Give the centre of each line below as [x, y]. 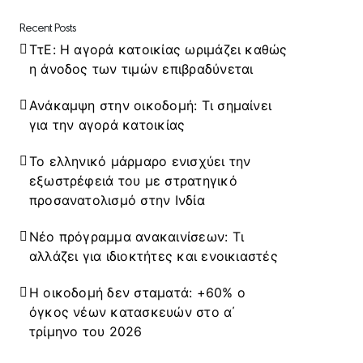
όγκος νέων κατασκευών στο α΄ [132, 312]
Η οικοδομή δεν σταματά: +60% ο [137, 293]
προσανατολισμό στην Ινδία [117, 201]
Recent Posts [47, 27]
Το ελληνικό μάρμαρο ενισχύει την [140, 162]
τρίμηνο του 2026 [85, 332]
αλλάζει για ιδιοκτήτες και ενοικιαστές [153, 256]
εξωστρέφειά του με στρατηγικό [133, 181]
